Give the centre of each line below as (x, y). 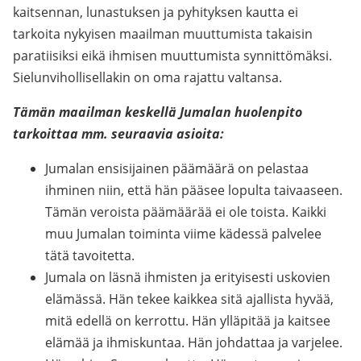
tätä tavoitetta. (90, 255)
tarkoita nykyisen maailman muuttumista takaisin (163, 34)
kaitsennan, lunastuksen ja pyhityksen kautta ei (156, 12)
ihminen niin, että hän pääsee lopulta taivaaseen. (194, 190)
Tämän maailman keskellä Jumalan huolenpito (158, 112)
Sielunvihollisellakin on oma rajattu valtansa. (147, 77)
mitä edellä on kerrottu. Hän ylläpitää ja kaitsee (188, 321)
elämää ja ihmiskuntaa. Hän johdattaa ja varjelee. (194, 342)
